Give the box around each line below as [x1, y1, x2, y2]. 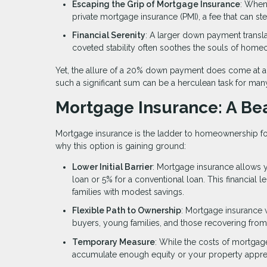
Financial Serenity [72, 30, 145, 41]
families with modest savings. [72, 187, 184, 197]
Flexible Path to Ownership [72, 206, 181, 216]
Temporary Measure [72, 237, 155, 247]
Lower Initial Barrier [72, 162, 153, 172]
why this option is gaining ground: [55, 141, 186, 151]
